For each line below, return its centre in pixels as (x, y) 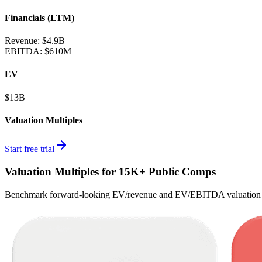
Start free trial (30, 149)
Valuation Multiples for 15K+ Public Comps (110, 171)
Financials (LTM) (39, 18)
